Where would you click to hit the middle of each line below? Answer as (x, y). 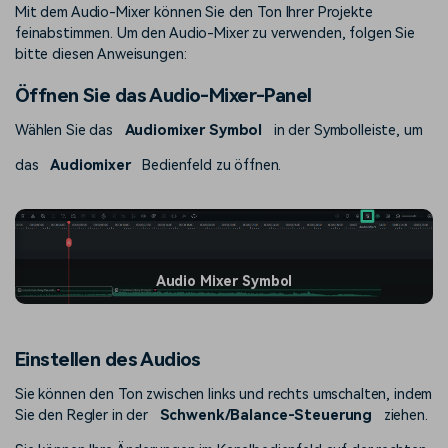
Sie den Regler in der (82, 416)
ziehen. (405, 416)
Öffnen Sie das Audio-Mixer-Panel (163, 96)
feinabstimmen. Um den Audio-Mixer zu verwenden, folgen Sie (215, 34)
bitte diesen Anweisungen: (101, 55)
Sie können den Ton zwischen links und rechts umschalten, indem (224, 395)
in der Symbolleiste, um (348, 131)
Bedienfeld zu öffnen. (212, 166)
